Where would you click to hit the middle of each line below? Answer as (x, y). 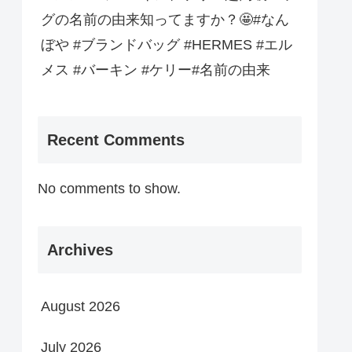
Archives (80, 249)
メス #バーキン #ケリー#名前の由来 (156, 70)
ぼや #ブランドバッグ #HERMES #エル (167, 45)
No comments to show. (109, 188)
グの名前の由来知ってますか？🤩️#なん (165, 20)
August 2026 (81, 306)
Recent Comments (116, 139)
